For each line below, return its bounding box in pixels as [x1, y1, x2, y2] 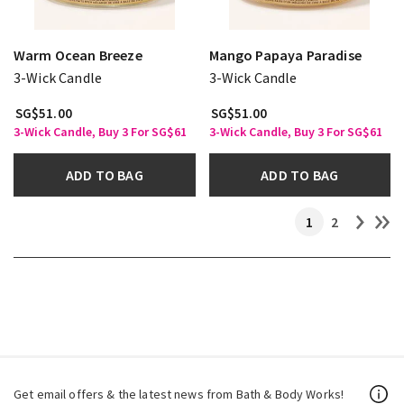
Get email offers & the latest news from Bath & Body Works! [14, 385, 344, 402]
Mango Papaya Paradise [208, 45, 362, 64]
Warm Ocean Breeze [14, 45, 142, 64]
